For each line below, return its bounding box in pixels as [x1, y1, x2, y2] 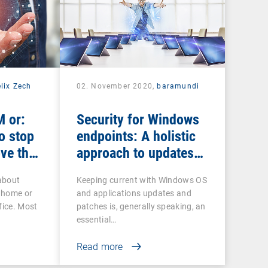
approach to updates [76, 144, 194, 162]
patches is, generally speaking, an [76, 201, 206, 211]
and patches [76, 161, 146, 178]
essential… [76, 214, 117, 224]
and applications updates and [76, 188, 191, 198]
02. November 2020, [76, 81, 157, 90]
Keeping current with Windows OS [76, 175, 207, 185]
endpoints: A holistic [76, 127, 196, 145]
